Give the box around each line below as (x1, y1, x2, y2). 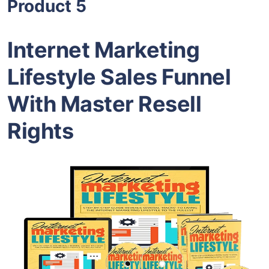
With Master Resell (7, 91, 201, 118)
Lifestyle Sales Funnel (7, 64, 231, 91)
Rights (7, 118, 73, 145)
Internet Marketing (7, 37, 199, 64)
